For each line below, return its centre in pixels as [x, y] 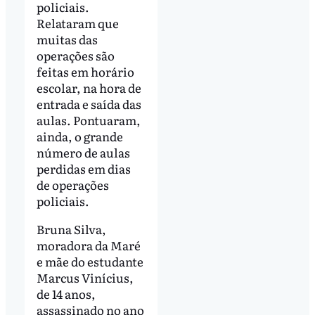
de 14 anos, [66, 294]
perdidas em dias [83, 169]
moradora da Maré [88, 245]
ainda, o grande [79, 136]
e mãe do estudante [90, 262]
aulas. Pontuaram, [88, 120]
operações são [75, 56]
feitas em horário [85, 72]
